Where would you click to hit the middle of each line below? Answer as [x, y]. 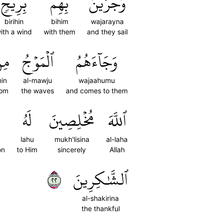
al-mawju [38, 80]
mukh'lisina [72, 139]
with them [59, 32]
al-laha [117, 139]
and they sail [107, 32]
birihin [14, 21]
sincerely [72, 150]
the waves [38, 91]
